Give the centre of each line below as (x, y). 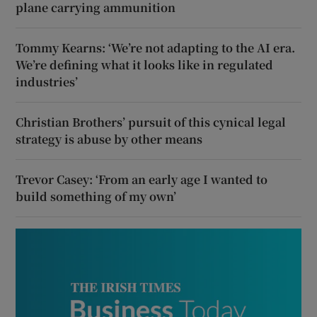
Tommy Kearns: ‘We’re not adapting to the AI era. (156, 47)
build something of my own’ (96, 196)
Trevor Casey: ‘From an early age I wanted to (142, 179)
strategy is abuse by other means (109, 139)
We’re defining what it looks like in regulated (145, 64)
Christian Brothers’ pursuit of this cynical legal (151, 122)
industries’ (47, 81)
